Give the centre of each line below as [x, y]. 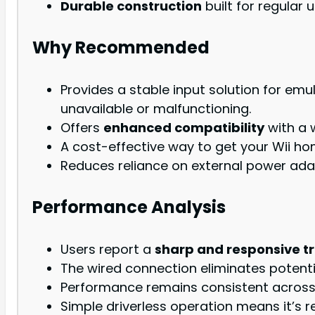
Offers [82, 127]
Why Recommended [121, 47]
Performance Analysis [129, 207]
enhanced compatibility [184, 127]
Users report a [108, 249]
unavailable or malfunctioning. [156, 108]
